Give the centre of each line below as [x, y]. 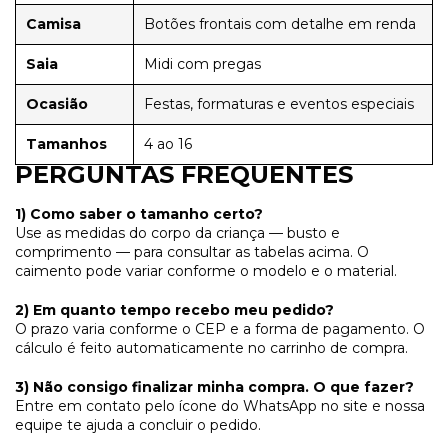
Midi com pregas [202, 63]
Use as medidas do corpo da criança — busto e [177, 232]
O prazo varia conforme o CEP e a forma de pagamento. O [220, 328]
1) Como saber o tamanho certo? [139, 213]
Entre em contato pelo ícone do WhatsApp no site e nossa [220, 405]
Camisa [53, 23]
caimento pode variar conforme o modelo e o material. [206, 270]
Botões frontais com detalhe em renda [280, 23]
